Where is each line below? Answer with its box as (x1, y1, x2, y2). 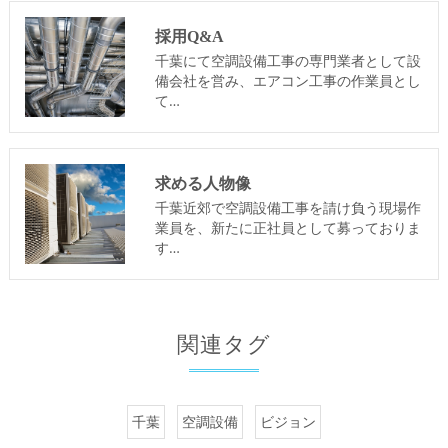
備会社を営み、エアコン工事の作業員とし (154, 71, 421, 91)
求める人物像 (154, 175, 251, 193)
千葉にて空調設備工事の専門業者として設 (154, 51, 421, 71)
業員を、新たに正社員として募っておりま (154, 218, 421, 238)
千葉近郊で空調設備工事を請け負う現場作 (154, 198, 421, 218)
